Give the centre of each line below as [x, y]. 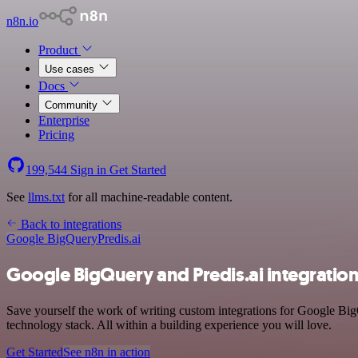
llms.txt [46, 197]
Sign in [88, 170]
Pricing [56, 135]
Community [73, 105]
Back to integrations [70, 224]
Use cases [71, 69]
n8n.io [22, 21]
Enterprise [64, 120]
